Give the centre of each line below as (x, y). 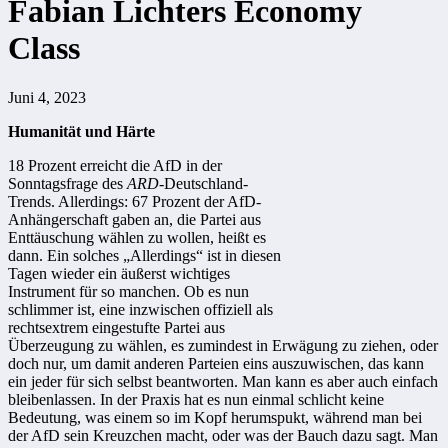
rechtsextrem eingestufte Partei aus (116, 327)
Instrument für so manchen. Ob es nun (128, 291)
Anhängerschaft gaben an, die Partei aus (134, 219)
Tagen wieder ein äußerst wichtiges (119, 273)
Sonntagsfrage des (67, 183)
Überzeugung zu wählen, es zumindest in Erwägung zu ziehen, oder (223, 345)
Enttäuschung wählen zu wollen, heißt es (137, 237)
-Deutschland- (203, 183)
